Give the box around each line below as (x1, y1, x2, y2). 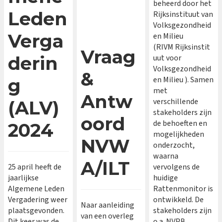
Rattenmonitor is (153, 183, 214, 195)
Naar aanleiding (80, 200, 134, 211)
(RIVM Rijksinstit (153, 42, 211, 53)
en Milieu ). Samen (153, 74, 214, 86)
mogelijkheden (153, 129, 205, 140)
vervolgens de (153, 162, 200, 173)
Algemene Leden (8, 183, 64, 195)
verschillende (153, 96, 199, 108)
